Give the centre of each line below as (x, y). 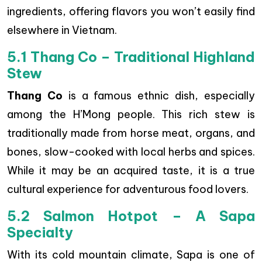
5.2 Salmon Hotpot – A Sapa (131, 216)
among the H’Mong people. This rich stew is (131, 115)
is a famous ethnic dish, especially (159, 96)
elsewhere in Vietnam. (62, 30)
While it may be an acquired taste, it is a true (131, 171)
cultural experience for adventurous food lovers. (128, 189)
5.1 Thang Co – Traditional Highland (131, 57)
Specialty (40, 233)
